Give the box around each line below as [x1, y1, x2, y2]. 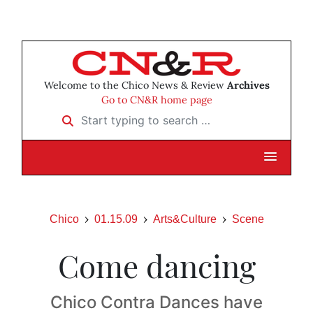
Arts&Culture [152, 213, 217, 226]
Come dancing [57, 245, 256, 286]
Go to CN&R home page [101, 94, 212, 107]
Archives [226, 79, 270, 92]
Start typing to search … [53, 108, 177, 123]
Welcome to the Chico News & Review [43, 79, 227, 92]
